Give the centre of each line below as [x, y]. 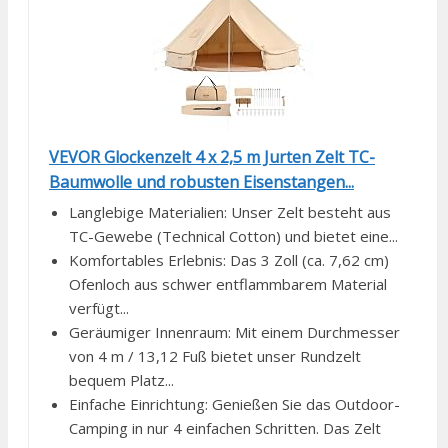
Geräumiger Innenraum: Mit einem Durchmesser [234, 332]
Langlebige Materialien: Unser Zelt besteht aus [230, 212]
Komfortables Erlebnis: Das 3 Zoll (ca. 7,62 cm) [229, 260]
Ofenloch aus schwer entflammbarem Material [228, 284]
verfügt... [99, 308]
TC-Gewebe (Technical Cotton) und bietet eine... [233, 236]
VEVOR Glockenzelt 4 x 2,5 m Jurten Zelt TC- [212, 157]
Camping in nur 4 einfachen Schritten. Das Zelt [225, 428]
